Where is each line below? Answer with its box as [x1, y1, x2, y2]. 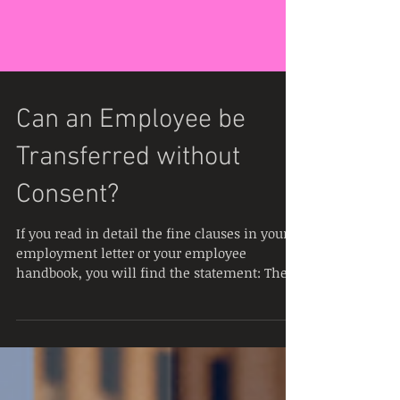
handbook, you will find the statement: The [16, 308, 287, 326]
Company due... [16, 328, 113, 346]
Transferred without [16, 186, 240, 219]
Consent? [16, 223, 119, 256]
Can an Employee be [16, 148, 246, 181]
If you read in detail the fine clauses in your [16, 269, 288, 287]
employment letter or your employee [16, 288, 246, 306]
